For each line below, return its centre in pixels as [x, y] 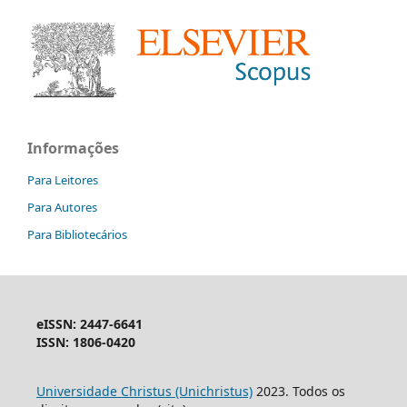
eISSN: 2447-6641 [89, 323]
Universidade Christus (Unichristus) [144, 391]
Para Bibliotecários [77, 234]
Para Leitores [63, 179]
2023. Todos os [298, 391]
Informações [73, 148]
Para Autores [62, 207]
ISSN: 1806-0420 [85, 342]
